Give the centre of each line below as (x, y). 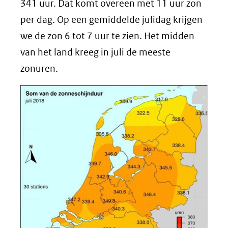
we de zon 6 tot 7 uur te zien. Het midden (107, 36)
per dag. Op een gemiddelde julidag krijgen (111, 20)
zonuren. (39, 68)
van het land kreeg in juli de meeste (95, 52)
